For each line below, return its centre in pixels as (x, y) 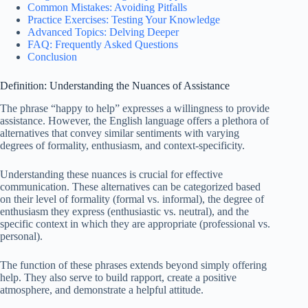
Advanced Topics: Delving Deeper (103, 32)
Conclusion (52, 56)
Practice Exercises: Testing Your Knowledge (124, 19)
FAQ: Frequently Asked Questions (103, 44)
